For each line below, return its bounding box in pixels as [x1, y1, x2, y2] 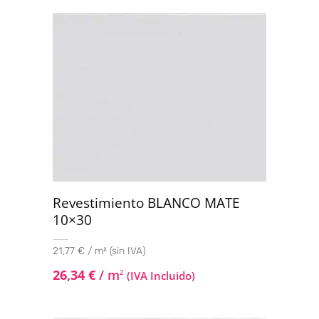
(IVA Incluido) [127, 268, 195, 283]
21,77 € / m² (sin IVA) [53, 244, 145, 257]
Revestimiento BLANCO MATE [53, 193, 240, 212]
